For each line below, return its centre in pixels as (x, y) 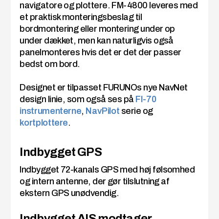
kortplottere (44, 123)
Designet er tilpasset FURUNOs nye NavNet (104, 88)
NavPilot (103, 111)
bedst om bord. (50, 64)
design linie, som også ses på (78, 99)
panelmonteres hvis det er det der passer (100, 53)
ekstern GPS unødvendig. (69, 193)
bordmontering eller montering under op (97, 29)
